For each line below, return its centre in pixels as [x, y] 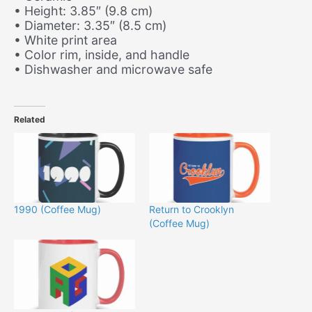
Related [30, 120]
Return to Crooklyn [192, 209]
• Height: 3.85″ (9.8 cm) [83, 11]
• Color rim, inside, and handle [102, 55]
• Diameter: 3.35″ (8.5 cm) [90, 26]
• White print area [65, 40]
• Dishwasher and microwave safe [113, 70]
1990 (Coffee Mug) [57, 209]
